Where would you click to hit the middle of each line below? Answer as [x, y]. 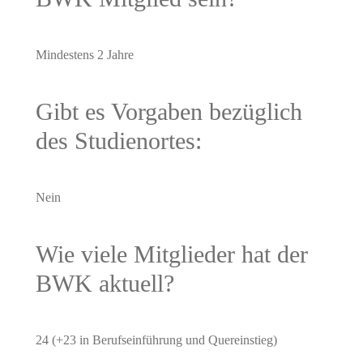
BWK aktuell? [105, 283]
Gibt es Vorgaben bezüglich [169, 111]
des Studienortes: [118, 140]
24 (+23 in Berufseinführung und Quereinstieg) [156, 340]
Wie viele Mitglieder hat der [171, 254]
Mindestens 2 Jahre [84, 55]
